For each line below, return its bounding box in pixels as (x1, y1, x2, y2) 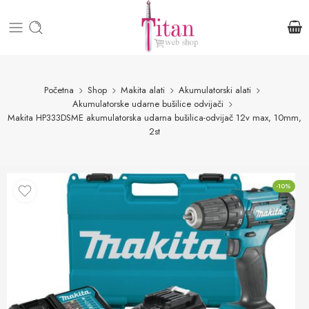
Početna (44, 83, 74, 97)
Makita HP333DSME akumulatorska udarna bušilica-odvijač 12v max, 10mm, (8, 110, 301, 124)
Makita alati (121, 83, 165, 97)
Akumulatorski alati (179, 83, 251, 97)
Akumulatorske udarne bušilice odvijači (72, 97, 223, 110)
